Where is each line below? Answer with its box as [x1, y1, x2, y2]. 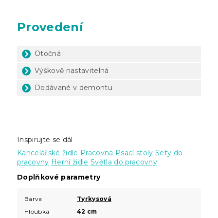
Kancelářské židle [17, 148, 78, 157]
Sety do [155, 148, 183, 157]
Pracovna [80, 148, 113, 157]
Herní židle [51, 157, 89, 166]
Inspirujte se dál [17, 135, 73, 144]
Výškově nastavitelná [35, 66, 109, 75]
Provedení [17, 19, 83, 34]
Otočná [35, 49, 61, 58]
